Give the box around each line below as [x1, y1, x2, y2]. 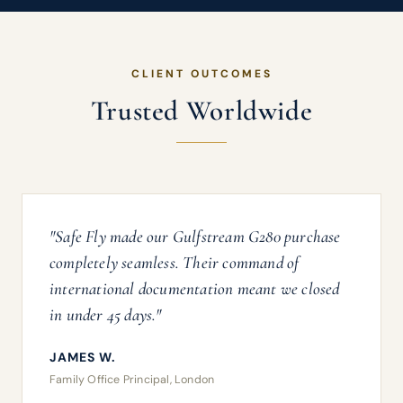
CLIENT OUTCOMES [130, 67, 273, 81]
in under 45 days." [49, 304, 162, 325]
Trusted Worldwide [90, 94, 313, 128]
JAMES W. [49, 349, 116, 365]
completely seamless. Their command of [49, 252, 300, 273]
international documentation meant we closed [49, 278, 340, 299]
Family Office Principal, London [49, 372, 215, 387]
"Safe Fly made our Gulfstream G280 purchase [49, 226, 341, 246]
